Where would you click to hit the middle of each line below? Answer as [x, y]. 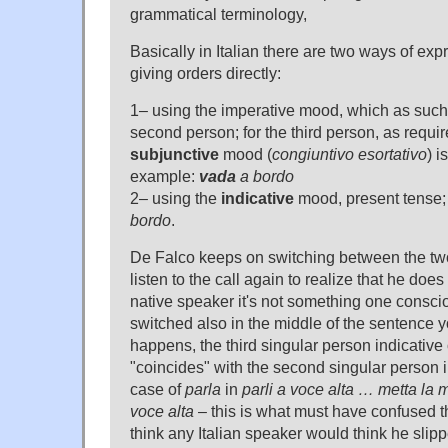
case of [157, 388]
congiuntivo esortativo [349, 153]
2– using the [175, 197]
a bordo [265, 175]
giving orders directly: [205, 72]
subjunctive [174, 153]
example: [164, 175]
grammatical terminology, [218, 13]
